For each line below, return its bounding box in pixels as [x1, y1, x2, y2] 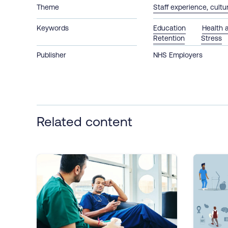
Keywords [37, 23, 69, 32]
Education [153, 23, 186, 32]
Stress [201, 34, 222, 42]
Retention [153, 34, 185, 42]
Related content [37, 113, 132, 129]
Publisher [37, 50, 66, 59]
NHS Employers [153, 50, 203, 59]
